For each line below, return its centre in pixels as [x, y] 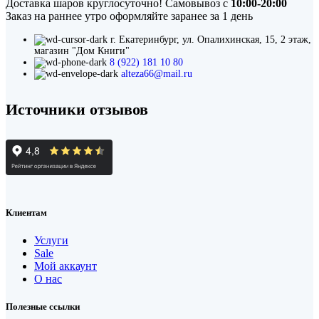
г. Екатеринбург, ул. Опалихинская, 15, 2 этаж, [211, 39]
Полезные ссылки [43, 306]
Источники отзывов [77, 110]
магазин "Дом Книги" [82, 51]
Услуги [51, 240]
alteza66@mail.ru [157, 73]
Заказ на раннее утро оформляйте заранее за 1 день [129, 16]
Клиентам [26, 212]
